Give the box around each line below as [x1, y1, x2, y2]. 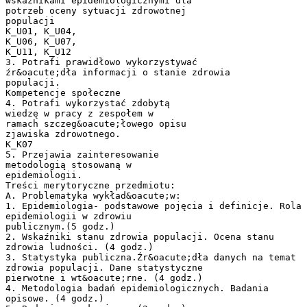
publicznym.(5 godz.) [5, 221, 115, 232]
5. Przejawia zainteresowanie [5, 149, 159, 160]
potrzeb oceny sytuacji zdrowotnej [5, 5, 186, 16]
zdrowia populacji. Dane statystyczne [5, 262, 203, 273]
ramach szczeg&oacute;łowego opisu [5, 118, 186, 129]
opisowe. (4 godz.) [5, 293, 104, 304]
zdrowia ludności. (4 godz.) [5, 241, 153, 252]
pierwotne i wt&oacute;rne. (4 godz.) [5, 272, 203, 283]
